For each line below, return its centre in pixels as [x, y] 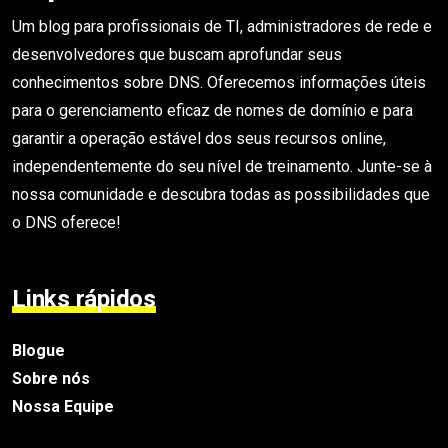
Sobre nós [51, 378]
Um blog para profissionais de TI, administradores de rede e [222, 26]
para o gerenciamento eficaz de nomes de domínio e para [212, 110]
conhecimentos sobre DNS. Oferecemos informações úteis [219, 82]
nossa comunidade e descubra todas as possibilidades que [221, 194]
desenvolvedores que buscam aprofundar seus [177, 54]
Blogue [38, 350]
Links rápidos [84, 298]
